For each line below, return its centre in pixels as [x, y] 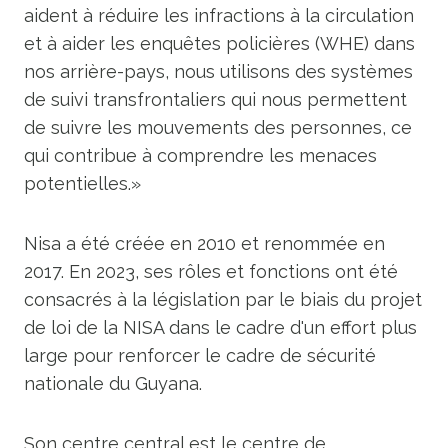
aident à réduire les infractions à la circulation [219, 15]
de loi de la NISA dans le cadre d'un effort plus [220, 327]
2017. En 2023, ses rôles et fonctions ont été [211, 271]
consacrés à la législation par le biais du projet [223, 299]
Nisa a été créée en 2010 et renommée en [204, 243]
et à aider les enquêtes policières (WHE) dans [219, 43]
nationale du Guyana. [113, 383]
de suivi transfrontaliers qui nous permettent [215, 99]
